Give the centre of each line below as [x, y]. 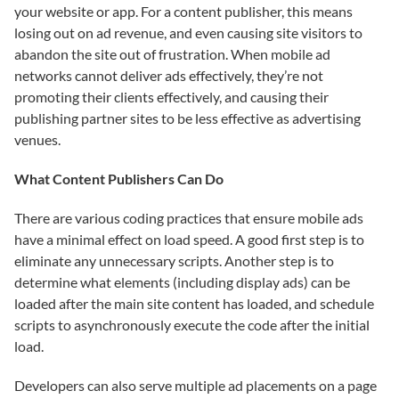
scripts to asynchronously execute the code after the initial [192, 325]
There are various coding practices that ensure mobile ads [189, 218]
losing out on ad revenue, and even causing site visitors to [188, 33]
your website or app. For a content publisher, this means [183, 11]
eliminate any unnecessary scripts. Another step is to [174, 261]
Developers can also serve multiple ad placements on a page [195, 385]
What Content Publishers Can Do [119, 179]
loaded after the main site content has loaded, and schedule [194, 303]
